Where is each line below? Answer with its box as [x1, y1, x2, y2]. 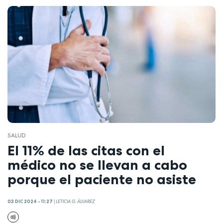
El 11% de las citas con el [7, 142, 165, 159]
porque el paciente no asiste [7, 171, 196, 188]
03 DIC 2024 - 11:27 [7, 198, 53, 205]
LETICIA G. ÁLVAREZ [56, 198, 95, 205]
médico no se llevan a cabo [7, 156, 187, 174]
